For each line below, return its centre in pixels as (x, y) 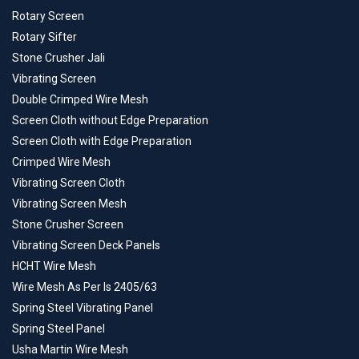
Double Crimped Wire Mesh (80, 100)
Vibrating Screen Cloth (69, 183)
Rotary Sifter (44, 37)
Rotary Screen (48, 16)
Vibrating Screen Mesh (69, 204)
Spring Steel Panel (58, 329)
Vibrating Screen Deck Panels (86, 246)
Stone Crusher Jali (58, 58)
